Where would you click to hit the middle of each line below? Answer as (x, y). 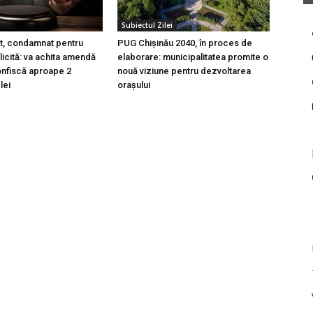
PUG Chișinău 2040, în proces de (185, 43)
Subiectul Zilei (147, 25)
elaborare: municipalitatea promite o (193, 57)
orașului (134, 85)
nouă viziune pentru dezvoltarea (184, 71)
